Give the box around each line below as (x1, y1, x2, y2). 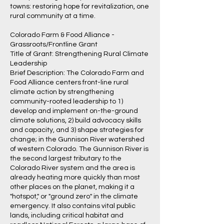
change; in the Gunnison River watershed (10, 136, 144, 143)
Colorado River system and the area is (10, 164, 135, 171)
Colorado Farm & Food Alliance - (10, 31, 114, 38)
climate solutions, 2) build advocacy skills (10, 117, 141, 124)
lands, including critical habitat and (10, 212, 123, 219)
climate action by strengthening (10, 88, 114, 95)
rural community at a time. (10, 12, 97, 19)
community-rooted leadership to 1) (10, 98, 123, 105)
